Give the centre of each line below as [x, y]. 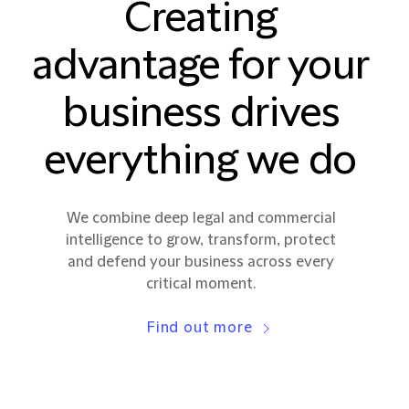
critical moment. [201, 284]
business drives [201, 114]
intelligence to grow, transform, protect [201, 240]
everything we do [201, 161]
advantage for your [201, 66]
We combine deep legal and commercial [201, 218]
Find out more [200, 328]
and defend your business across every [201, 262]
